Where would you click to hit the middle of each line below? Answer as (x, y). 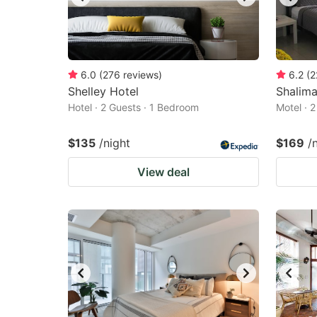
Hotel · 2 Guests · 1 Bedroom (133, 107)
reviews (141, 75)
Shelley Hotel (103, 91)
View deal (163, 172)
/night (115, 143)
